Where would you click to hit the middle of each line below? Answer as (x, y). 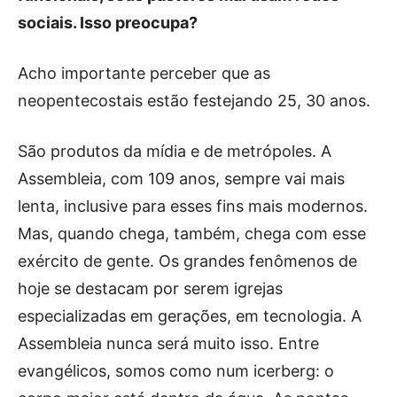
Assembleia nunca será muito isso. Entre (168, 343)
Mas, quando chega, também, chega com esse (192, 233)
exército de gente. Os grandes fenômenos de (187, 261)
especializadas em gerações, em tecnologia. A (190, 315)
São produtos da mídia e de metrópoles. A (175, 151)
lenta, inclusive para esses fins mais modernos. (193, 206)
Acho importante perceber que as (144, 73)
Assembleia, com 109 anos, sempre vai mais (181, 178)
